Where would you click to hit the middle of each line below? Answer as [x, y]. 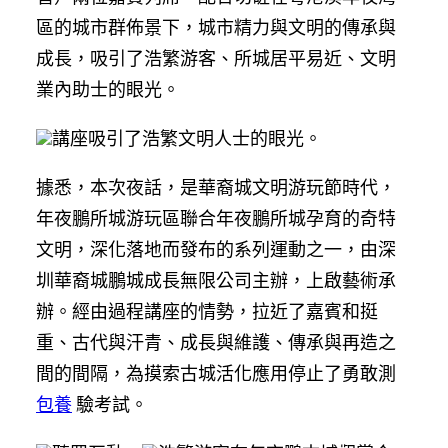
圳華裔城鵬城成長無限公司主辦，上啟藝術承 [216, 280]
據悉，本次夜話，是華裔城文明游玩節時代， [216, 187]
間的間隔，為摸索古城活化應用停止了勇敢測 [216, 373]
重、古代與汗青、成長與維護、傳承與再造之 [216, 342]
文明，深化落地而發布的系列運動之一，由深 [216, 249]
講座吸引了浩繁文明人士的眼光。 [187, 138]
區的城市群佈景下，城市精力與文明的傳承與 [216, 27]
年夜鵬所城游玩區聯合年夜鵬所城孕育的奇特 [216, 218]
